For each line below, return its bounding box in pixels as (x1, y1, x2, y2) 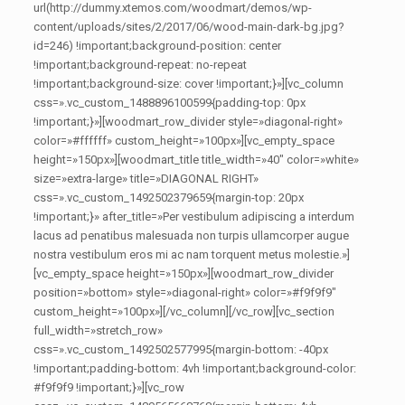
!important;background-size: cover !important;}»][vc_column (33, 77, 344, 90)
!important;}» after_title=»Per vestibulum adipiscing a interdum (33, 210, 355, 223)
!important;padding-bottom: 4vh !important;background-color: (33, 362, 357, 375)
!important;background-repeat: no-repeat (33, 58, 248, 71)
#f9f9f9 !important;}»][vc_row (33, 381, 185, 394)
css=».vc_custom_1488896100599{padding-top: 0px (33, 96, 306, 109)
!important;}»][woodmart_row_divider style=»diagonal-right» (33, 115, 344, 128)
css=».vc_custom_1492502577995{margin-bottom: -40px (33, 343, 329, 356)
